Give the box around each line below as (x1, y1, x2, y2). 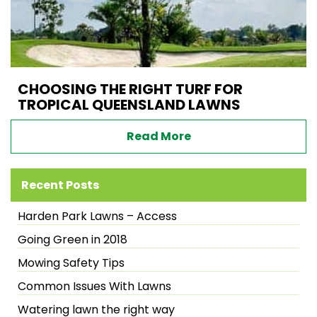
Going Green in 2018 (18, 231, 127, 248)
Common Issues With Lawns (18, 277, 171, 294)
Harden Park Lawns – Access (18, 207, 177, 224)
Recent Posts (21, 176, 99, 193)
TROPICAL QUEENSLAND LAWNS (18, 94, 241, 115)
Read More (126, 127, 191, 144)
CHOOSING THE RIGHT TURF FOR (18, 79, 243, 99)
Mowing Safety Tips (18, 254, 125, 271)
